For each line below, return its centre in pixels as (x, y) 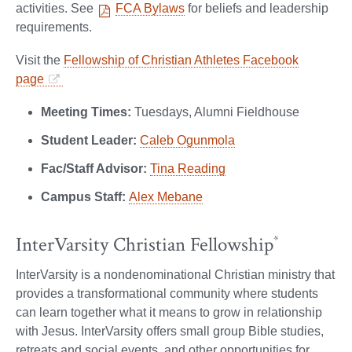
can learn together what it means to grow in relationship (169, 313)
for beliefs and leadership (257, 9)
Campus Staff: (83, 197)
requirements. (54, 27)
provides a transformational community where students (167, 294)
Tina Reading (188, 169)
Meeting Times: (86, 112)
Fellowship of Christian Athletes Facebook (181, 60)
